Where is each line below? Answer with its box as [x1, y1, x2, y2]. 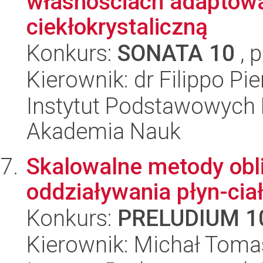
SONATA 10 [117, 40, 235, 66]
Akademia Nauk [26, 118, 181, 144]
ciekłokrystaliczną [26, 14, 208, 40]
